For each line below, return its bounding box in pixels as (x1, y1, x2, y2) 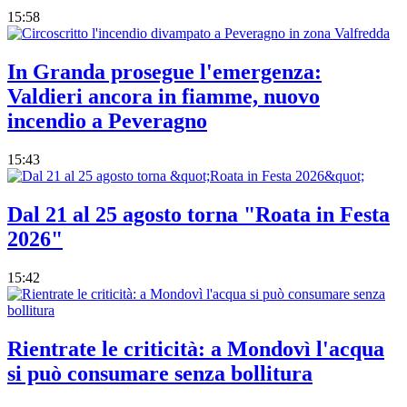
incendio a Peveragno (7, 109, 207, 134)
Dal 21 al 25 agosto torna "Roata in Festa (7, 202, 390, 226)
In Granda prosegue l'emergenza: (7, 60, 322, 84)
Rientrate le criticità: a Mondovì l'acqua (7, 336, 384, 361)
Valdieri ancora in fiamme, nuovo (7, 84, 320, 109)
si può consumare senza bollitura (7, 361, 313, 385)
